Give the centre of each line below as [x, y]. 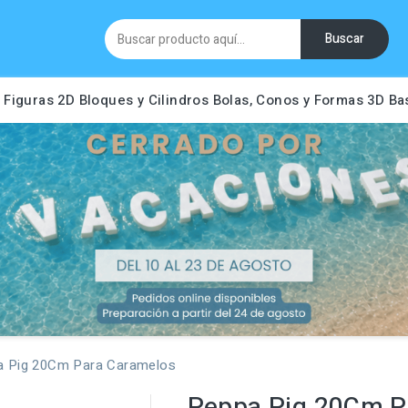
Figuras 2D [40, 100]
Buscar [344, 38]
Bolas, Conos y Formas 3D [299, 100]
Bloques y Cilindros [144, 100]
